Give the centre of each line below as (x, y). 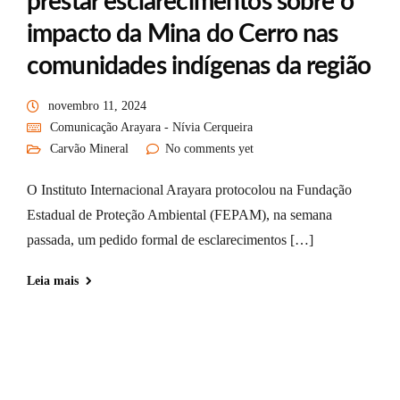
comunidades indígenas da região (199, 66)
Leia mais (53, 281)
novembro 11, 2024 (97, 106)
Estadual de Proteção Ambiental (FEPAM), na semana (179, 215)
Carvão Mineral (89, 149)
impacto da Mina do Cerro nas (183, 34)
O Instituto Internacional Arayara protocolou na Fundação (189, 190)
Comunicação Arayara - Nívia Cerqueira (151, 127)
